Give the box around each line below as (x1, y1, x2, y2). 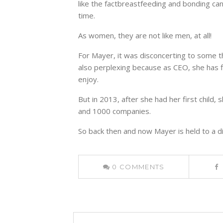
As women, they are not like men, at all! (78, 30, 212, 41)
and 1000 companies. (78, 106, 151, 116)
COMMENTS (119, 163, 165, 171)
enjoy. (78, 74, 99, 85)
